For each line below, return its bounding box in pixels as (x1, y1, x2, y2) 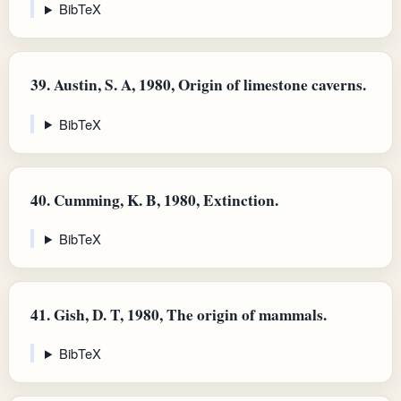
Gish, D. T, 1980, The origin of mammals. (50, 303, 327, 326)
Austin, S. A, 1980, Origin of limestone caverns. (50, 73, 366, 97)
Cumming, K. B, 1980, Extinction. (50, 188, 278, 211)
